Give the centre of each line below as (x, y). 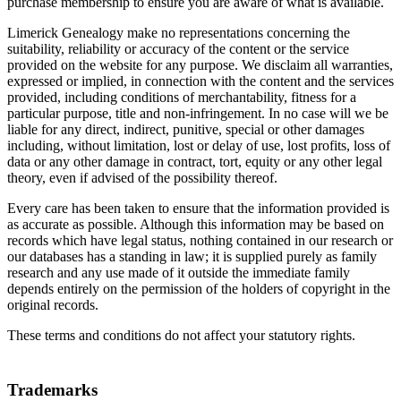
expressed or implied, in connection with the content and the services (200, 81)
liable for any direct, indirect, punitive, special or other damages (186, 130)
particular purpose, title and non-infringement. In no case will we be (198, 114)
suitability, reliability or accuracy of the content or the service (178, 49)
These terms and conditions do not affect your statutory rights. (181, 336)
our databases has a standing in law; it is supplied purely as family (192, 257)
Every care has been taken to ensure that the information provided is (198, 209)
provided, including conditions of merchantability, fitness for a (182, 98)
